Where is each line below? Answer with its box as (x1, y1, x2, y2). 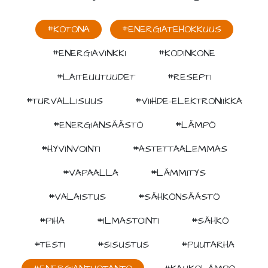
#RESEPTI (167, 70, 212, 84)
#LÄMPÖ (175, 118, 215, 132)
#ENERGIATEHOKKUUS (121, 22, 221, 36)
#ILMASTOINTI (97, 214, 159, 227)
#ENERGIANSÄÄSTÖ (53, 118, 143, 132)
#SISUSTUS (97, 237, 149, 251)
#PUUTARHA (181, 237, 234, 251)
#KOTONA (47, 22, 90, 36)
